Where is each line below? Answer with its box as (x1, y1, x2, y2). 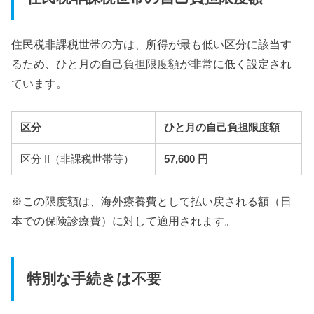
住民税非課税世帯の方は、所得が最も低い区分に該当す (11, 37, 292, 50)
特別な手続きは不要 (26, 271, 161, 288)
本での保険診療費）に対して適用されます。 (11, 214, 236, 227)
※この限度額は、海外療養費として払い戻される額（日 (11, 194, 292, 207)
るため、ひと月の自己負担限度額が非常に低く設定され (11, 57, 292, 70)
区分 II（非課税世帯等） (20, 153, 135, 165)
